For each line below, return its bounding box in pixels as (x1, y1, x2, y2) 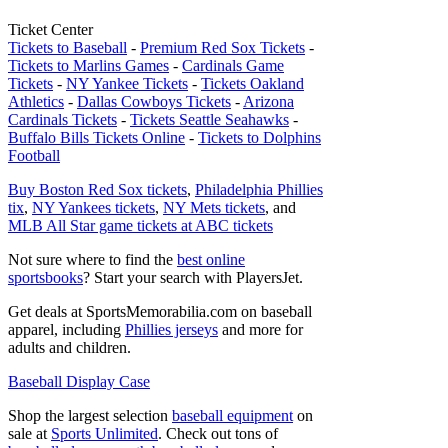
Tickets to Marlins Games (8, 57, 169, 74)
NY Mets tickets (163, 199, 265, 216)
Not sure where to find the (8, 251, 177, 268)
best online (177, 251, 245, 268)
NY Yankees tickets (32, 199, 155, 216)
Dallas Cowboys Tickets (77, 93, 231, 110)
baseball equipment (172, 407, 293, 424)
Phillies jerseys (125, 321, 218, 338)
